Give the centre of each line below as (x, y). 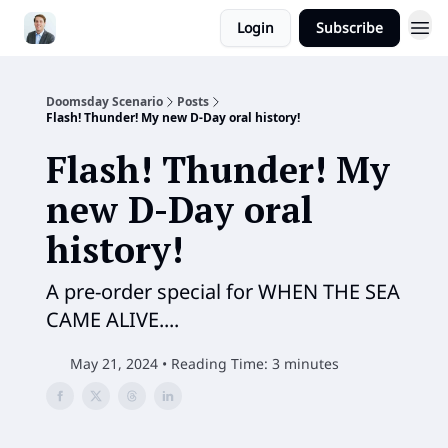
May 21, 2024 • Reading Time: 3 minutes (204, 363)
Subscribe (349, 27)
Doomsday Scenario (104, 101)
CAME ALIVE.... (112, 319)
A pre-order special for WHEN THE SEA (223, 291)
